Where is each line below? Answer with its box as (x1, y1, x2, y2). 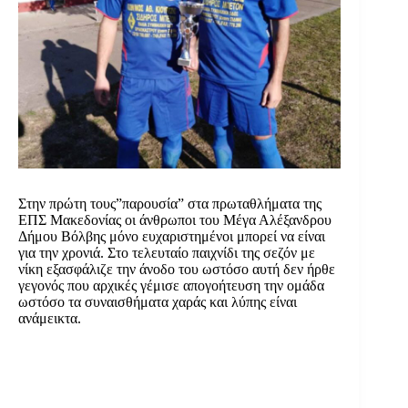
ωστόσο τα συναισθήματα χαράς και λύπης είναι (18, 294, 297, 311)
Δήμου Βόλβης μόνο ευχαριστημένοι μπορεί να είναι (18, 229, 325, 245)
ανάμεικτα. (18, 311, 81, 327)
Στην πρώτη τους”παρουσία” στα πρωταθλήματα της (18, 196, 321, 212)
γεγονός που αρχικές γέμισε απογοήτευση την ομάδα (18, 278, 324, 294)
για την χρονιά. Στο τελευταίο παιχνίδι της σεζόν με (18, 245, 315, 261)
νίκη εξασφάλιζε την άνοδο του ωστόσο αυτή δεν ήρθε (18, 261, 335, 278)
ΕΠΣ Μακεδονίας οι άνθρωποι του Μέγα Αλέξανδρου (18, 212, 331, 229)
